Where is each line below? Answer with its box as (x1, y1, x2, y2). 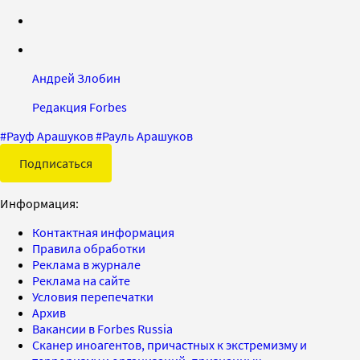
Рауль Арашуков (102, 127, 193, 144)
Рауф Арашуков (6, 127, 93, 144)
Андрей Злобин (32, 69, 121, 86)
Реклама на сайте (32, 272, 130, 288)
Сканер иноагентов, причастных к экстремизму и (32, 336, 307, 353)
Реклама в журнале (32, 256, 141, 272)
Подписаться (19, 154, 92, 171)
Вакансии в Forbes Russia (32, 320, 173, 337)
